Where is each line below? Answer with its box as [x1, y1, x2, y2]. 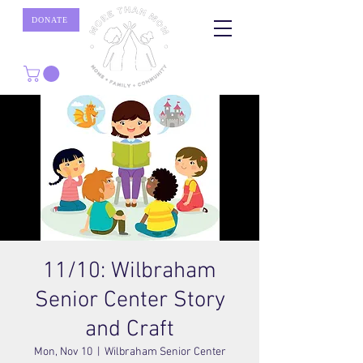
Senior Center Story [34, 286, 225, 314]
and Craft [85, 315, 174, 344]
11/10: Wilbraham [43, 257, 216, 285]
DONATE [31, 15, 68, 24]
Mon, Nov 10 [33, 344, 92, 359]
